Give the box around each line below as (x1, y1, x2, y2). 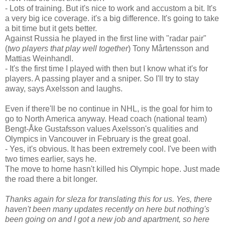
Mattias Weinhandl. (5, 54, 73, 63)
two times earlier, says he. (5, 155, 96, 164)
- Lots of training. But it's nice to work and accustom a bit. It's (5, 4, 216, 13)
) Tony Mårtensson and (128, 44, 209, 53)
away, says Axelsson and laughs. (5, 84, 123, 93)
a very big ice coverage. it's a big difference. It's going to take (5, 14, 219, 23)
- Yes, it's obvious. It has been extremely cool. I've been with (5, 145, 216, 154)
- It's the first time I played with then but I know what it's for (5, 64, 208, 73)
